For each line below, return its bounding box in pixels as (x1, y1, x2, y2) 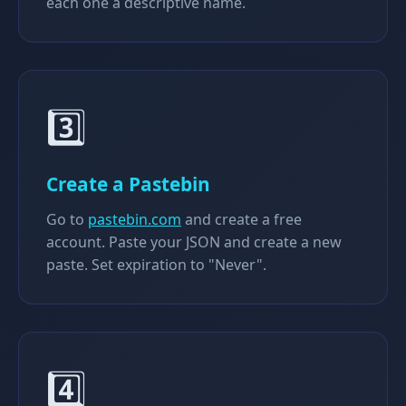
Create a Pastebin (46, 171, 210, 197)
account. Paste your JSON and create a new (46, 232, 342, 252)
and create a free (181, 209, 302, 229)
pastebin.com (88, 209, 181, 229)
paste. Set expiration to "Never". (46, 255, 266, 275)
